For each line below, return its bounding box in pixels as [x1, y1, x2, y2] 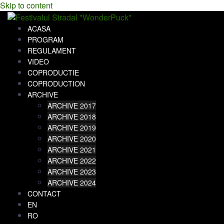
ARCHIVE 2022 [47, 155, 96, 165]
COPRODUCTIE [27, 67, 79, 77]
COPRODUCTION [27, 78, 85, 88]
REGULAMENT [27, 45, 76, 55]
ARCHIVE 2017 [47, 100, 96, 110]
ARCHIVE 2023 [47, 166, 96, 176]
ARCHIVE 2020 [47, 133, 96, 143]
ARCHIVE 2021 [47, 144, 96, 154]
